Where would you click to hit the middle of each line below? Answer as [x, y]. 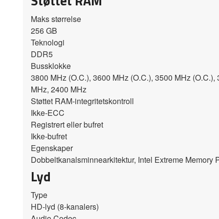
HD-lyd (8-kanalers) [65, 206]
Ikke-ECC [48, 112]
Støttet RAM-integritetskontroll [82, 101]
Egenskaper [52, 148]
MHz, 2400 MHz [59, 89]
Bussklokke [51, 66]
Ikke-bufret [49, 136]
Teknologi [48, 42]
